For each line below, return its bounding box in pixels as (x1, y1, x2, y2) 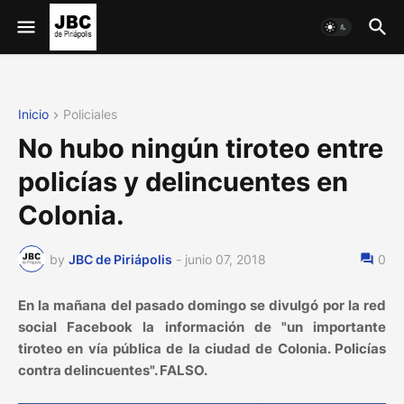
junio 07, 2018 (185, 251, 266, 267)
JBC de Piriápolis (69, 251, 172, 267)
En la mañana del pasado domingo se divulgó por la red (18, 297, 386, 315)
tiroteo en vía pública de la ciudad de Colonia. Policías (18, 340, 386, 358)
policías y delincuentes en (18, 166, 348, 198)
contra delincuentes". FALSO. (18, 362, 207, 380)
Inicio (18, 106, 49, 122)
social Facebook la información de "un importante (18, 318, 386, 336)
